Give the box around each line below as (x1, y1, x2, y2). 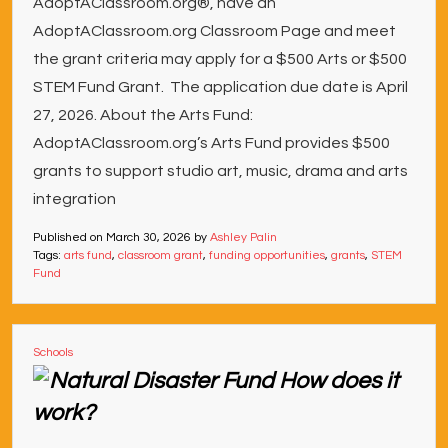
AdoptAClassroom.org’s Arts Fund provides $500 (33, 135, 390, 151)
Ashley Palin (210, 231, 277, 244)
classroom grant (118, 249, 203, 262)
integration (33, 191, 116, 207)
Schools (33, 346, 73, 359)
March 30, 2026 (106, 231, 191, 244)
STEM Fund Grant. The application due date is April (33, 79, 408, 95)
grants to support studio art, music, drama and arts (33, 163, 408, 179)
